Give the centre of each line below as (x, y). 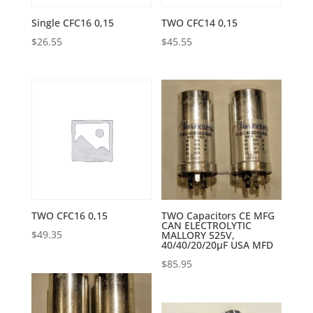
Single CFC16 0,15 (72, 23)
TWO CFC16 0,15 (69, 216)
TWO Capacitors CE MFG (218, 216)
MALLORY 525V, (198, 235)
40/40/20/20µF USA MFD (218, 245)
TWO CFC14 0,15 (200, 23)
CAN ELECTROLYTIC (207, 226)
